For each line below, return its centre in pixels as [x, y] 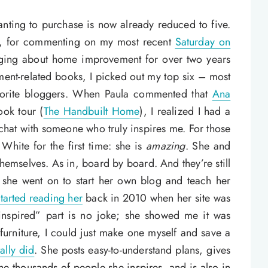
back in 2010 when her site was [156, 198]
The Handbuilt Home [92, 112]
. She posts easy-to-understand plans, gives [133, 250]
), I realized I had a [185, 112]
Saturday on [203, 42]
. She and [208, 146]
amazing [166, 146]
